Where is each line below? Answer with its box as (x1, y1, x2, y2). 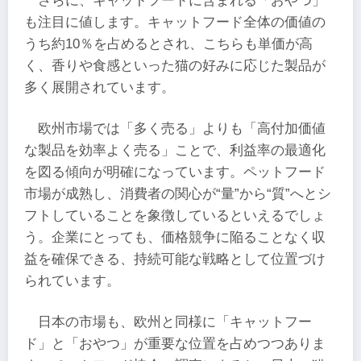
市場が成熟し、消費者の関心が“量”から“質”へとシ (24, 186, 331, 202)
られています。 (24, 273, 120, 289)
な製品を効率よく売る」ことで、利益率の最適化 (24, 143, 326, 159)
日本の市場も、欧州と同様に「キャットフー (38, 314, 313, 330)
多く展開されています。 (24, 79, 175, 95)
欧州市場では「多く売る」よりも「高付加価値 (38, 121, 326, 137)
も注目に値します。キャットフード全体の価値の (24, 14, 326, 30)
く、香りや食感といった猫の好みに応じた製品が (24, 57, 326, 73)
